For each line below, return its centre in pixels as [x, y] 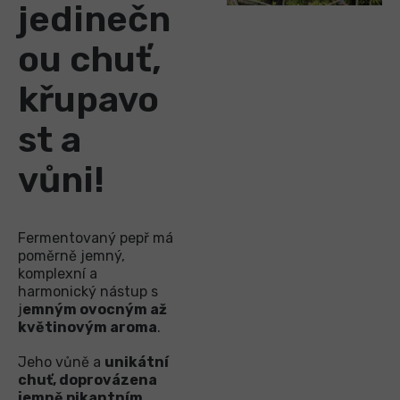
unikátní [137, 362]
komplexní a [58, 273]
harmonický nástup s [88, 291]
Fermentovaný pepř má [96, 237]
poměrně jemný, [71, 255]
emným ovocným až [95, 309]
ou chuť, [90, 59]
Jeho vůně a [61, 362]
